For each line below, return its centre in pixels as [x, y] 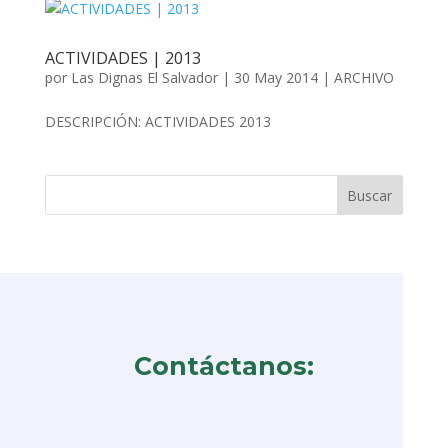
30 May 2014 [275, 77]
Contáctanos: [223, 366]
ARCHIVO [363, 77]
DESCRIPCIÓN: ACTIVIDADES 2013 [157, 121]
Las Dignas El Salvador [144, 77]
